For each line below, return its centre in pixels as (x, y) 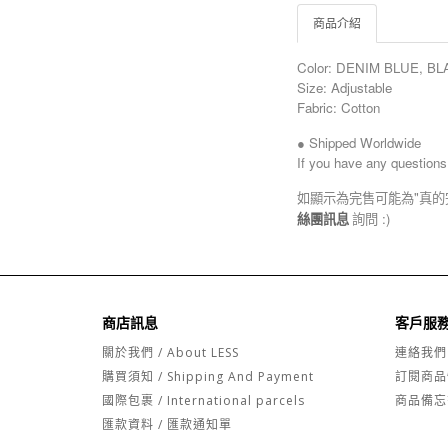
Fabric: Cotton (338, 107)
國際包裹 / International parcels (203, 400)
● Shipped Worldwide (361, 142)
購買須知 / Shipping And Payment (208, 376)
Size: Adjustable (344, 87)
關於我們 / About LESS (170, 352)
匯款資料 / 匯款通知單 (167, 424)
